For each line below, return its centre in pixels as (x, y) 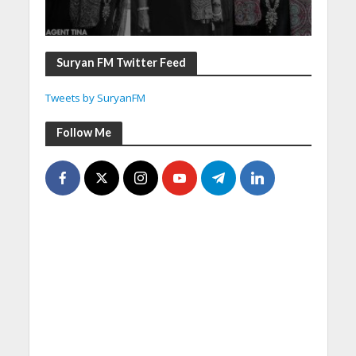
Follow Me (83, 132)
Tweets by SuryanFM (95, 97)
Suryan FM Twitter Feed (121, 62)
